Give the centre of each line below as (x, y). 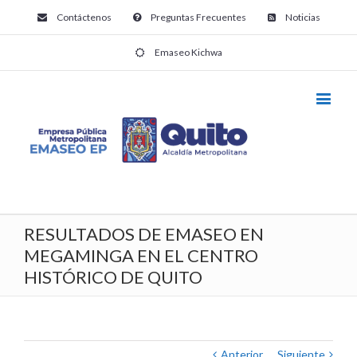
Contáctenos (84, 17)
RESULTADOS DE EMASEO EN (144, 234)
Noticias (302, 17)
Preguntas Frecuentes (198, 17)
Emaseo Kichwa (188, 52)
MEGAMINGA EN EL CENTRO (141, 256)
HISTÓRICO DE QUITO (113, 277)
